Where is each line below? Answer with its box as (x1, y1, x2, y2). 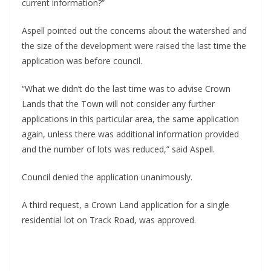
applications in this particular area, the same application (22, 113, 239, 125)
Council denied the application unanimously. (22, 171, 192, 183)
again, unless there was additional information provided (22, 128, 239, 140)
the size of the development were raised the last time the (22, 40, 246, 52)
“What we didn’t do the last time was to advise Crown (22, 83, 230, 95)
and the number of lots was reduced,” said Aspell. (22, 143, 215, 155)
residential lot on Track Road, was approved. (22, 214, 196, 226)
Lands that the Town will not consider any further (22, 98, 215, 110)
